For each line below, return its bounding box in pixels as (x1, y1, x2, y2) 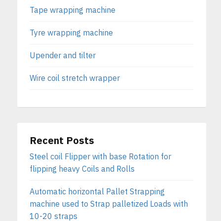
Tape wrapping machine (30, 5, 115, 15)
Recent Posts (30, 134, 94, 147)
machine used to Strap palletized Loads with (30, 199, 188, 209)
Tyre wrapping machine (30, 28, 113, 38)
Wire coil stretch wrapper (30, 73, 120, 83)
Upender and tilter (30, 50, 96, 61)
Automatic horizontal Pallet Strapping (30, 186, 165, 197)
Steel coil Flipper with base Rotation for (30, 151, 171, 162)
